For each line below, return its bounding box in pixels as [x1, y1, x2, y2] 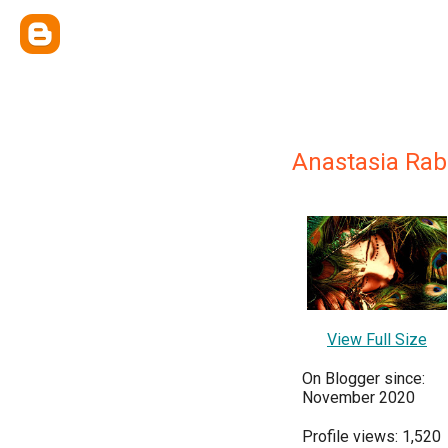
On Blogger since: [302, 368, 425, 388]
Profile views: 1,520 [302, 426, 441, 446]
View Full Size [327, 329, 427, 349]
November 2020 [302, 387, 415, 407]
